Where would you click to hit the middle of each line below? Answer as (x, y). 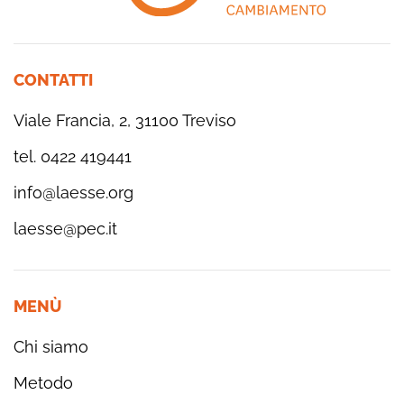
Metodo (43, 383)
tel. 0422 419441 (73, 157)
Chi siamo (51, 347)
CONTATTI (53, 80)
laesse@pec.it (65, 229)
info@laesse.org (73, 193)
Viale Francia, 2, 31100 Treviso (125, 121)
